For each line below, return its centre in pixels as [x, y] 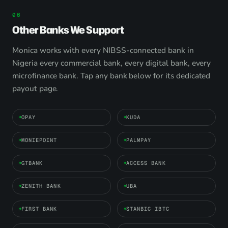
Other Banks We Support [68, 29]
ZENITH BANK [41, 186]
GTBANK [32, 163]
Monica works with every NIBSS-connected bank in [103, 50]
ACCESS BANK [146, 163]
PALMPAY [139, 140]
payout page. [35, 88]
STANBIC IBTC [148, 208]
